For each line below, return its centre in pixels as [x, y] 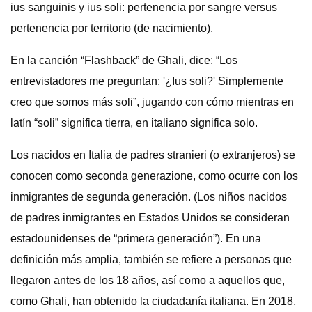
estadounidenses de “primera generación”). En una [136, 239]
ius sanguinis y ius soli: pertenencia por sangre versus [144, 7]
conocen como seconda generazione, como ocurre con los [154, 176]
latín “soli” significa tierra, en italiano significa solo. [134, 123]
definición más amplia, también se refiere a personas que [151, 259]
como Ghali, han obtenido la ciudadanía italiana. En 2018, [153, 301]
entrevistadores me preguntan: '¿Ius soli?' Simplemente [147, 81]
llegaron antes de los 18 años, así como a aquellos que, [148, 280]
